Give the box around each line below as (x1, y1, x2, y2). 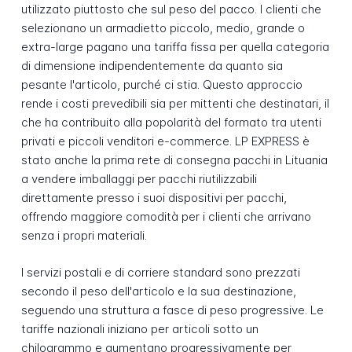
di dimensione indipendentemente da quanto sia (20, 58, 283, 74)
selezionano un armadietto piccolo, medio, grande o (20, 20, 305, 36)
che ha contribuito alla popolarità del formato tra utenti (20, 115, 321, 130)
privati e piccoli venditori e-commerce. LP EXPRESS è (20, 134, 310, 149)
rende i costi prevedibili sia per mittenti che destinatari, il (20, 96, 329, 112)
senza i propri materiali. (20, 228, 147, 244)
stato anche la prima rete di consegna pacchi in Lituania (20, 152, 328, 168)
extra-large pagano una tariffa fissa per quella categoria (20, 39, 329, 55)
